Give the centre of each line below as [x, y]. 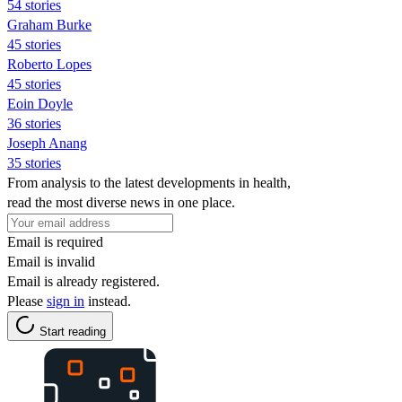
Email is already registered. [83, 281]
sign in [66, 301]
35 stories [34, 162]
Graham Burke [49, 24]
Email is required [55, 241]
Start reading [73, 331]
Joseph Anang [47, 143]
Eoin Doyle [40, 103]
